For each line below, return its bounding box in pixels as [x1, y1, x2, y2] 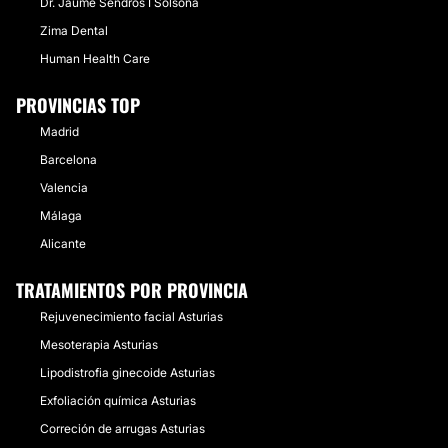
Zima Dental [40, 23, 108, 38]
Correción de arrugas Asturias [40, 421, 205, 436]
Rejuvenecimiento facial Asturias [40, 309, 223, 324]
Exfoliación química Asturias [40, 393, 196, 408]
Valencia [40, 180, 88, 195]
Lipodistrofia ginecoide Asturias [40, 365, 215, 380]
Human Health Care [40, 51, 150, 66]
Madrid [40, 124, 79, 139]
